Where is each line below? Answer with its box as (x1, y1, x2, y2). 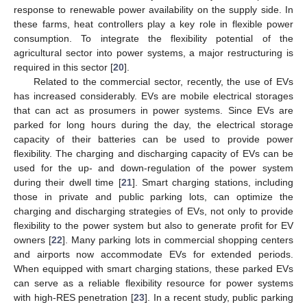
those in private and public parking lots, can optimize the (14, 191, 293, 203)
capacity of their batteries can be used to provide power (14, 134, 293, 145)
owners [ (14, 234, 52, 246)
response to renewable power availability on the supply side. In (14, 4, 293, 16)
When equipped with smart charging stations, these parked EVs (14, 263, 293, 275)
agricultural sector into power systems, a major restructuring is (14, 47, 293, 59)
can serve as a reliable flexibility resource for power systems (14, 278, 293, 289)
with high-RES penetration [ (14, 292, 134, 304)
